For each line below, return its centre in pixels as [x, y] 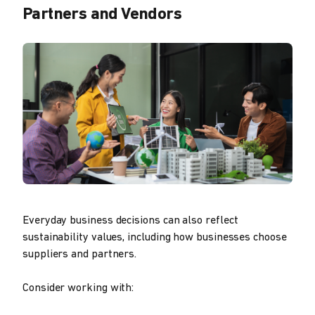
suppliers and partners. [80, 254]
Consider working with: [78, 288]
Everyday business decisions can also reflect [130, 220]
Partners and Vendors [102, 14]
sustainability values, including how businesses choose [155, 237]
